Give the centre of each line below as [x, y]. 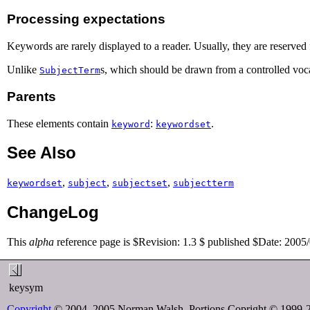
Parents [31, 96]
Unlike [23, 70]
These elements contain [59, 123]
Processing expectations [86, 19]
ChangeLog [53, 212]
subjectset [140, 183]
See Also [42, 153]
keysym [27, 288]
